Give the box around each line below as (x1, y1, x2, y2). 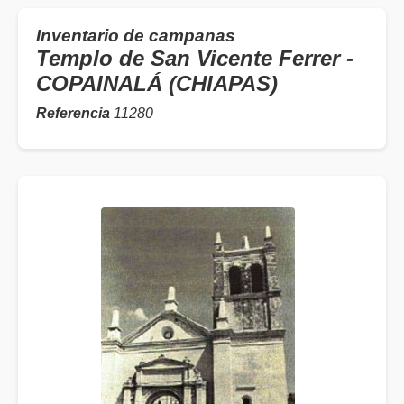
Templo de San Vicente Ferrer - (36, 46, 353, 71)
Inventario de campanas (36, 26, 235, 46)
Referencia (36, 106, 110, 122)
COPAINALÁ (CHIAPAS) (36, 71, 278, 96)
